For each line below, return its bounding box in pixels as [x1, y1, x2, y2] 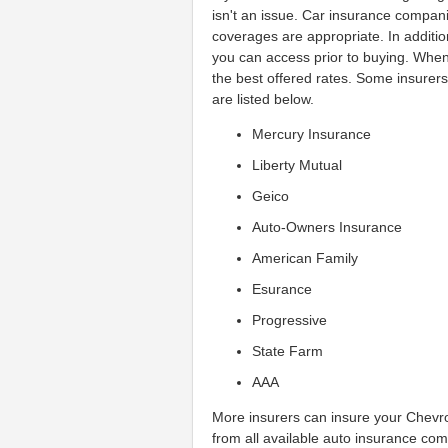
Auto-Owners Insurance [252, 218, 403, 235]
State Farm [252, 342, 324, 359]
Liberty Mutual [252, 156, 343, 173]
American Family [252, 249, 359, 266]
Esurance [252, 280, 313, 297]
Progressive [252, 311, 328, 328]
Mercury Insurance [252, 125, 372, 142]
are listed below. [212, 90, 315, 107]
